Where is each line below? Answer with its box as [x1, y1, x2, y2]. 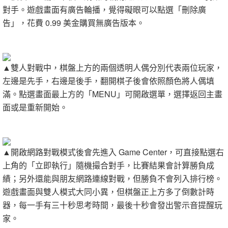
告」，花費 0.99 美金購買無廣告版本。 [3, 17, 145, 28]
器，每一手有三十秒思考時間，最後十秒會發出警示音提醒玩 [3, 199, 222, 211]
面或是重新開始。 [3, 101, 68, 113]
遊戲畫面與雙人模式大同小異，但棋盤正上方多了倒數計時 [3, 186, 214, 197]
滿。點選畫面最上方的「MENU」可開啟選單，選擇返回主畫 [3, 88, 222, 100]
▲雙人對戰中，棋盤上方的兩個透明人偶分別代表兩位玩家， [3, 62, 222, 73]
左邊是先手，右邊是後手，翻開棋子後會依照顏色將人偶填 [3, 75, 214, 87]
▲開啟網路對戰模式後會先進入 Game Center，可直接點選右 [3, 146, 224, 158]
